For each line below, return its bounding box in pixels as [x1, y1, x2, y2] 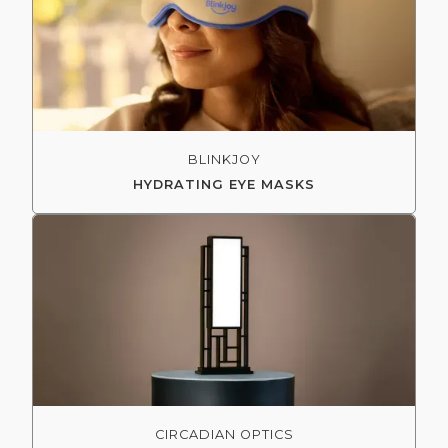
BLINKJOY [187, 151, 261, 167]
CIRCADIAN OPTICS [154, 426, 294, 442]
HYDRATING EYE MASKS [133, 176, 315, 192]
